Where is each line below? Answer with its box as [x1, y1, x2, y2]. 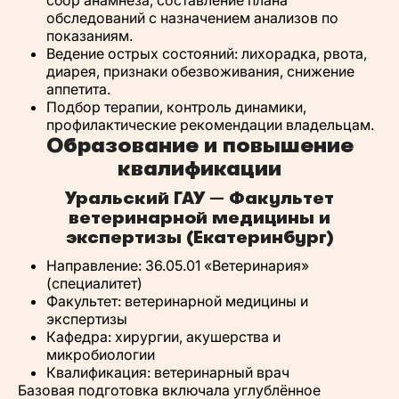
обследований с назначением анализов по [46, 9, 338, 27]
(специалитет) [46, 274, 142, 292]
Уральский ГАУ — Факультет [65, 188, 334, 208]
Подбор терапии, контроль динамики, [46, 98, 306, 116]
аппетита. [46, 80, 110, 98]
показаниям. [46, 27, 133, 45]
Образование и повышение [45, 133, 354, 158]
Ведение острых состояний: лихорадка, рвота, [46, 45, 367, 62]
